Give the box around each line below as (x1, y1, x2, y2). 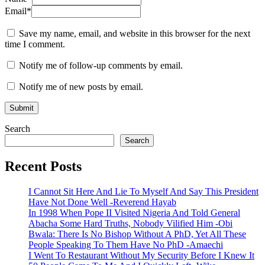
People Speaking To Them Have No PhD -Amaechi (28, 240, 223, 250)
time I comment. (5, 39, 65, 50)
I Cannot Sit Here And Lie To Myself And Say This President (28, 186, 258, 197)
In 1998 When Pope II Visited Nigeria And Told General (28, 208, 240, 218)
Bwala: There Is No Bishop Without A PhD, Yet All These (28, 229, 246, 240)
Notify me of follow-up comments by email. (19, 60, 183, 71)
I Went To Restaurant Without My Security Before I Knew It (28, 250, 254, 261)
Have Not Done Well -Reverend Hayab (28, 197, 176, 208)
